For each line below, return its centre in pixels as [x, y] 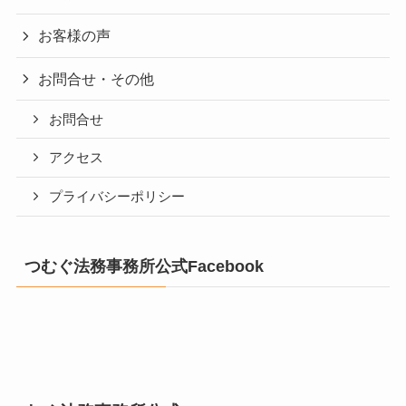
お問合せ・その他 [97, 78]
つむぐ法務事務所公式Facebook [144, 267]
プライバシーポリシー [117, 197]
